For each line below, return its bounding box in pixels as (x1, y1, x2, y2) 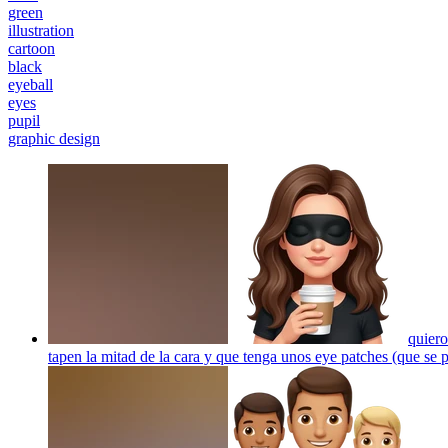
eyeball (8, 75, 53, 93)
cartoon (8, 39, 55, 57)
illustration (8, 21, 74, 39)
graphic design (8, 129, 100, 147)
